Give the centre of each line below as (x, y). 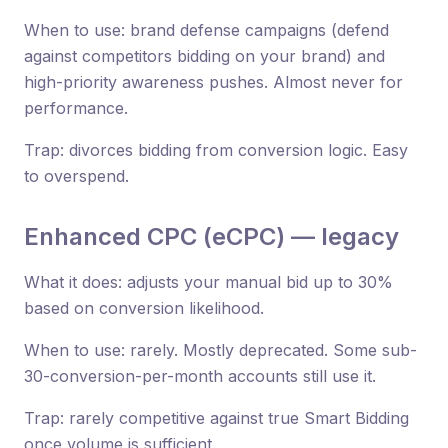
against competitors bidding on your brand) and (204, 55)
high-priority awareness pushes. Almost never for (213, 81)
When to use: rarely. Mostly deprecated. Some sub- (220, 349)
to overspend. (76, 175)
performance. (76, 107)
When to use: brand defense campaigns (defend (206, 29)
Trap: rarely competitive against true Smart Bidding (216, 417)
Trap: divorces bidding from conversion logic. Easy (216, 149)
